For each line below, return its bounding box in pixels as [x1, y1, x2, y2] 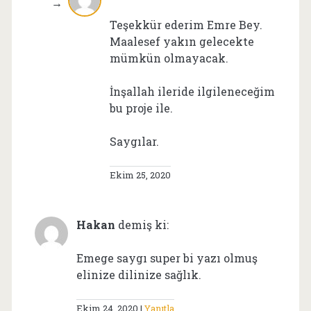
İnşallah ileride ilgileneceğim [109, 83, 275, 99]
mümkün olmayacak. [109, 50, 228, 65]
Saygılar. [109, 133, 159, 149]
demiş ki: [117, 217, 169, 232]
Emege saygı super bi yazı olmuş [76, 250, 258, 265]
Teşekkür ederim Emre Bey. [109, 17, 262, 32]
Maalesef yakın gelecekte [109, 33, 254, 49]
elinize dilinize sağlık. [76, 267, 201, 282]
